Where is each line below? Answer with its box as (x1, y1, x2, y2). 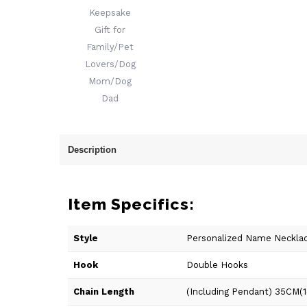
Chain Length (73, 286, 134, 297)
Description (68, 145, 116, 155)
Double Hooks (186, 260, 248, 270)
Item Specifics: (68, 195, 195, 213)
